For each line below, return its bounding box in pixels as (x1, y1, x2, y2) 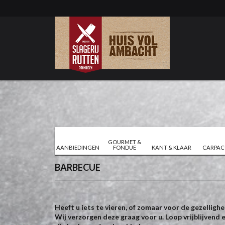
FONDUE (113, 144, 137, 151)
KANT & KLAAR (151, 144, 191, 151)
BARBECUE (54, 162, 100, 173)
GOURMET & (108, 138, 142, 145)
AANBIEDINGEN (56, 144, 100, 151)
